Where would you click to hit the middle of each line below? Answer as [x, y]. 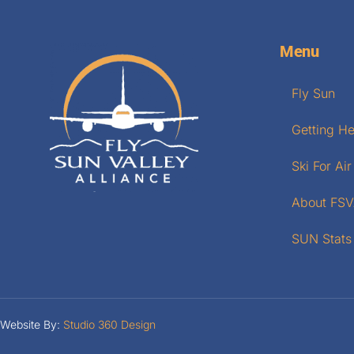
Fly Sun [313, 93]
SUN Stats [322, 238]
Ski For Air [322, 166]
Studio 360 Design [109, 324]
